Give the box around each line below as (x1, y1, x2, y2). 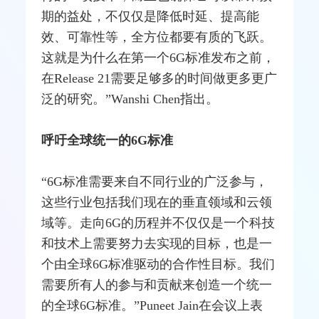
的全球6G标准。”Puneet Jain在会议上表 (41, 298, 263, 313)
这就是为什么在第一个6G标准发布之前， (41, 50, 276, 65)
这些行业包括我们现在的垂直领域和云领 (41, 194, 273, 209)
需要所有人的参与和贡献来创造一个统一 (41, 277, 273, 292)
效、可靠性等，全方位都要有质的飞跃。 (41, 29, 273, 44)
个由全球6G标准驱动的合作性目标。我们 (41, 256, 276, 271)
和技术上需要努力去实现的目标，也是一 (41, 236, 273, 251)
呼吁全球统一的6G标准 (41, 132, 174, 147)
